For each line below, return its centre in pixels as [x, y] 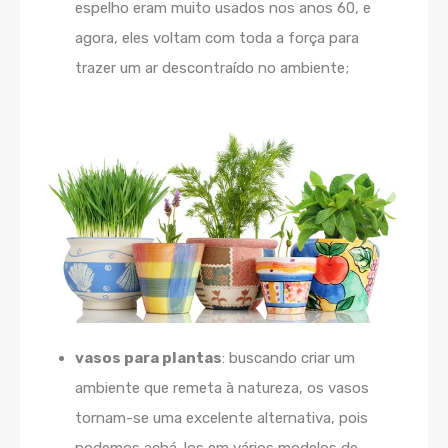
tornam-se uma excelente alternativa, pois [221, 417]
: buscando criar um [288, 357]
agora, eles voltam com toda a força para [217, 37]
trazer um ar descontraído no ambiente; [212, 67]
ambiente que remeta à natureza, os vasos [222, 387]
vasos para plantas [148, 357]
